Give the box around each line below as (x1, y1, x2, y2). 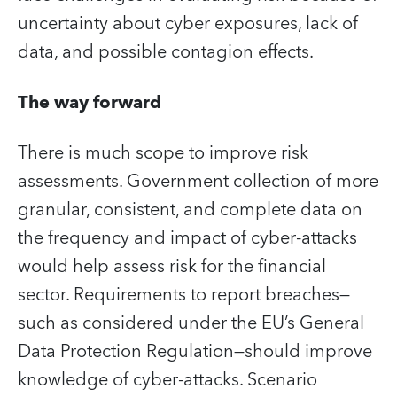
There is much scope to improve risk (18, 137, 308, 168)
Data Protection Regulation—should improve (18, 336, 372, 367)
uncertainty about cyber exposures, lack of (18, 8, 358, 39)
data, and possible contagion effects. (18, 36, 314, 67)
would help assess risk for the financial (18, 251, 326, 282)
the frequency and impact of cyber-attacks (18, 222, 357, 253)
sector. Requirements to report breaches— (18, 279, 350, 310)
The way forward (18, 87, 161, 118)
